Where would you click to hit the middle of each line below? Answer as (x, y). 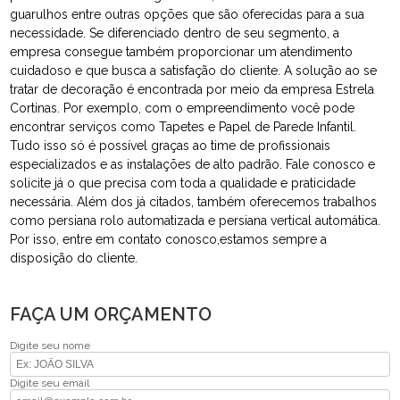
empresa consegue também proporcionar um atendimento (182, 52)
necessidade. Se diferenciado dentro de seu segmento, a (175, 33)
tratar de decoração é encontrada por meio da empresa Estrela (192, 90)
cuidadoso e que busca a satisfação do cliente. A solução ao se (194, 71)
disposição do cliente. (74, 258)
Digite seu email (50, 383)
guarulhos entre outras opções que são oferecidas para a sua (187, 15)
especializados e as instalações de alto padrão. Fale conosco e (193, 165)
